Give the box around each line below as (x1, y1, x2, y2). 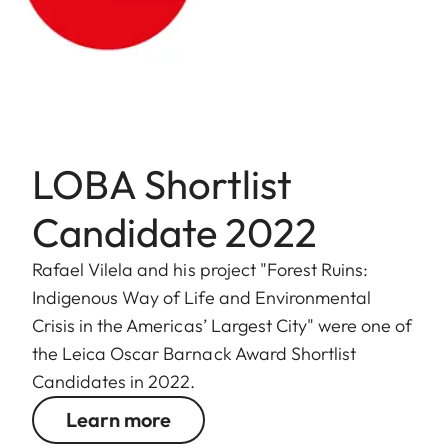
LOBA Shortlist (32, 158, 292, 209)
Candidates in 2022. (32, 369, 196, 393)
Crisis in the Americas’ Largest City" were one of (32, 313, 413, 337)
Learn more (66, 406, 171, 432)
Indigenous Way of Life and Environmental (32, 285, 371, 309)
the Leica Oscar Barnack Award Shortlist (32, 341, 356, 365)
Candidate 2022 (32, 206, 317, 257)
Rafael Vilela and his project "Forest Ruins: (32, 257, 369, 281)
